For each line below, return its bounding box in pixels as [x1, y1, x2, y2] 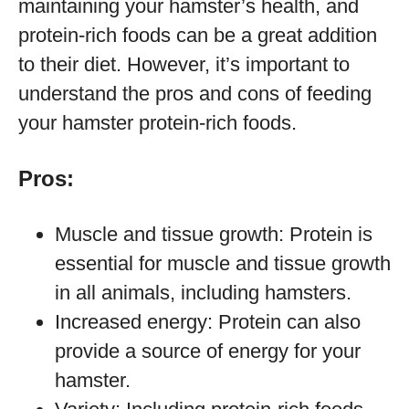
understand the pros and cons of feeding [18, 82, 372, 105]
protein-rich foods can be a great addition [18, 24, 377, 47]
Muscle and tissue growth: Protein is [55, 223, 372, 246]
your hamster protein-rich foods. [18, 111, 297, 134]
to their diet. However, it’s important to [18, 53, 350, 76]
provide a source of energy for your [55, 340, 361, 362]
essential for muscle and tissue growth [55, 252, 391, 275]
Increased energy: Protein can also [55, 310, 361, 333]
